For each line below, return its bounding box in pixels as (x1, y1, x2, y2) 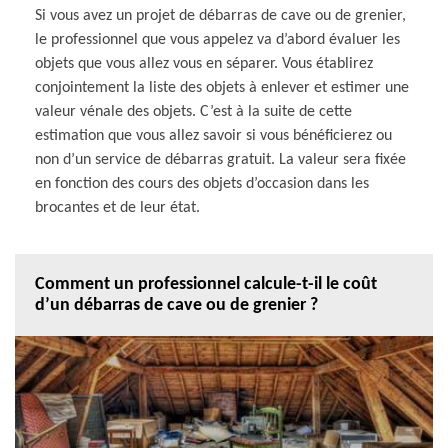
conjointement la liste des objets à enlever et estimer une (35, 79, 409, 96)
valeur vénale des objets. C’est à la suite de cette (35, 103, 352, 120)
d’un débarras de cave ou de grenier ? (35, 295, 318, 315)
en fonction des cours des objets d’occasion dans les (35, 175, 369, 192)
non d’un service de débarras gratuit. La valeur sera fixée (35, 151, 406, 168)
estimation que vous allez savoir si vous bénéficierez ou (35, 127, 392, 144)
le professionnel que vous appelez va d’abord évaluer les (35, 31, 400, 48)
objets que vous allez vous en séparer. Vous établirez (35, 55, 373, 72)
